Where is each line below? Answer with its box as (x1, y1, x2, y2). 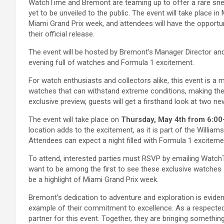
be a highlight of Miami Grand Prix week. (28, 175, 158, 184)
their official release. (28, 29, 94, 38)
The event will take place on (28, 115, 121, 124)
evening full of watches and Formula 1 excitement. (28, 58, 194, 67)
